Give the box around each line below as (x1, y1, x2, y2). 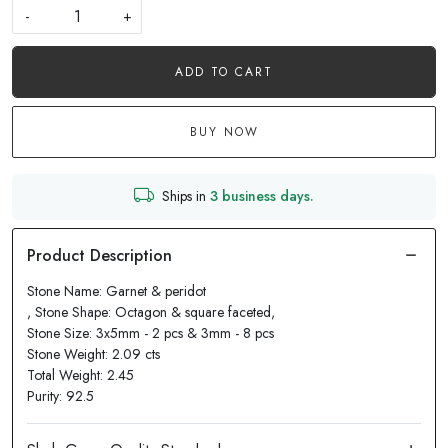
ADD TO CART (175, 62, 273, 81)
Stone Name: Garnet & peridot (27, 280, 206, 301)
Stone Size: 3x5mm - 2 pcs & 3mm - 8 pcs (27, 322, 274, 343)
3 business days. (210, 186, 314, 207)
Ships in (162, 186, 210, 207)
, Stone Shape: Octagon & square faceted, (27, 301, 275, 322)
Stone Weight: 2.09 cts (27, 343, 160, 364)
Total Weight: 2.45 (27, 364, 134, 385)
